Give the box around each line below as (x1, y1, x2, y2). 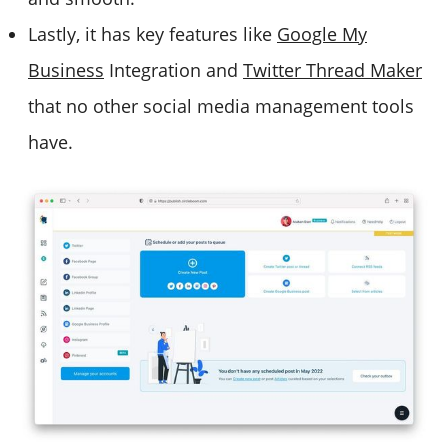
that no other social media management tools (28, 93, 414, 118)
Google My (277, 21, 367, 46)
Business (28, 57, 104, 82)
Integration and (104, 57, 243, 82)
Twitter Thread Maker (243, 57, 422, 82)
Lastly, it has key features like (28, 21, 277, 46)
